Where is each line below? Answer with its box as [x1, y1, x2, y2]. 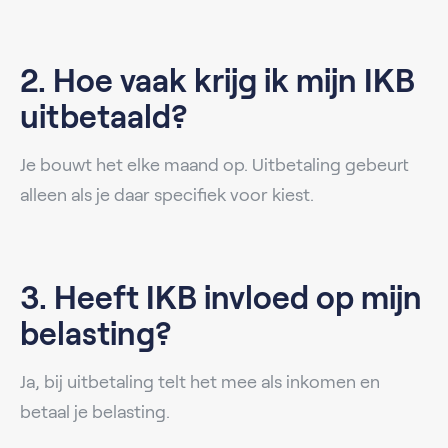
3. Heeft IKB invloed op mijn [20, 279, 422, 316]
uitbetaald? [20, 98, 188, 135]
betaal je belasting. [20, 401, 170, 422]
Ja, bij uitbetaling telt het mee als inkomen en [20, 371, 380, 392]
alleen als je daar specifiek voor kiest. [20, 184, 314, 205]
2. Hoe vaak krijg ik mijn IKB [20, 62, 415, 99]
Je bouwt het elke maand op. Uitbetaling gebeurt [20, 154, 409, 175]
